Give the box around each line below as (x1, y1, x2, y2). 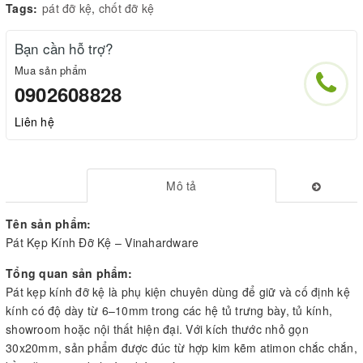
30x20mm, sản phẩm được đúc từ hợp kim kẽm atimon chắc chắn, (6, 339, 357, 356)
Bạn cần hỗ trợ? (15, 37, 113, 58)
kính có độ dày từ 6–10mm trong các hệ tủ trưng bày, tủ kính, (6, 301, 332, 318)
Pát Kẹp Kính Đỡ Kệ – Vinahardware (6, 233, 199, 250)
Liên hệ (15, 113, 54, 130)
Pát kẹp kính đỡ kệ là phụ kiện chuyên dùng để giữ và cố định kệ (6, 283, 350, 300)
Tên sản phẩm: (6, 215, 92, 232)
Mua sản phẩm (15, 62, 87, 78)
